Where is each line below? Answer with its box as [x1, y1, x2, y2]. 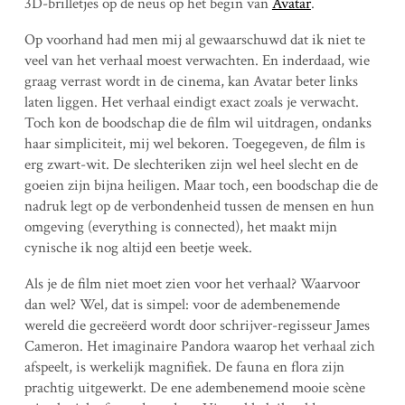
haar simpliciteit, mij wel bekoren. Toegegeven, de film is [24, 134, 365, 154]
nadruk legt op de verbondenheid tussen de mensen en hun [24, 196, 374, 216]
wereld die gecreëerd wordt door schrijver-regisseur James [24, 316, 370, 335]
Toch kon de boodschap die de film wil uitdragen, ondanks [24, 113, 372, 133]
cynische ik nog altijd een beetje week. [24, 238, 252, 258]
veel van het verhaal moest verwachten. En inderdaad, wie [24, 51, 370, 71]
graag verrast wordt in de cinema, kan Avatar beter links [24, 71, 358, 91]
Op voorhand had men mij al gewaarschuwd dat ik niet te [24, 30, 365, 50]
